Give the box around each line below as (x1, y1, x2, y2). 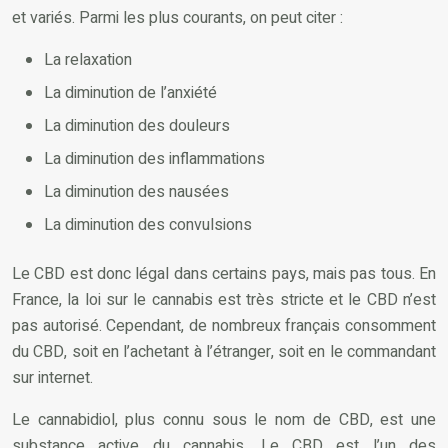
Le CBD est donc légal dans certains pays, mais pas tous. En (12, 261, 436, 286)
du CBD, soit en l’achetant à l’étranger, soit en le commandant (12, 339, 436, 364)
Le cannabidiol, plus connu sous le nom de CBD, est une (12, 407, 436, 432)
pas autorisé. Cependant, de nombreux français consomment (12, 313, 436, 338)
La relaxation (44, 47, 132, 72)
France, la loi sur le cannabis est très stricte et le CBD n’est (12, 287, 436, 312)
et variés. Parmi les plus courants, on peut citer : (12, 5, 343, 30)
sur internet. (12, 365, 93, 390)
